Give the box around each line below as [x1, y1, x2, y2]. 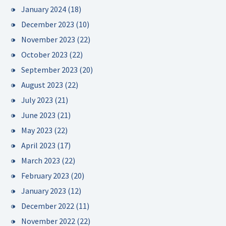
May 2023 [21, 125, 52, 135]
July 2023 [21, 95, 53, 105]
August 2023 [21, 80, 63, 90]
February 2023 [21, 171, 69, 181]
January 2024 [21, 4, 66, 14]
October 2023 [21, 49, 68, 60]
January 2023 [21, 186, 66, 196]
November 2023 [21, 34, 75, 44]
